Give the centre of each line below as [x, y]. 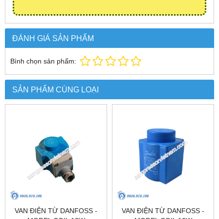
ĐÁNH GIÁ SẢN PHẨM [53, 38]
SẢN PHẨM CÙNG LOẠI [55, 90]
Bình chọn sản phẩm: [43, 61]
